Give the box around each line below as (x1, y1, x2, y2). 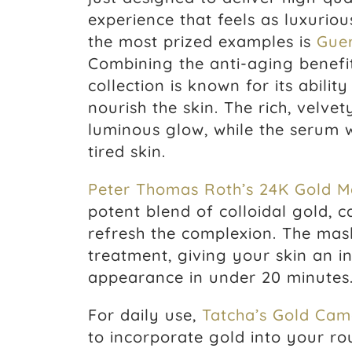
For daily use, (88, 304, 202, 324)
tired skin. (88, 141, 166, 161)
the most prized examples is (88, 31, 317, 51)
